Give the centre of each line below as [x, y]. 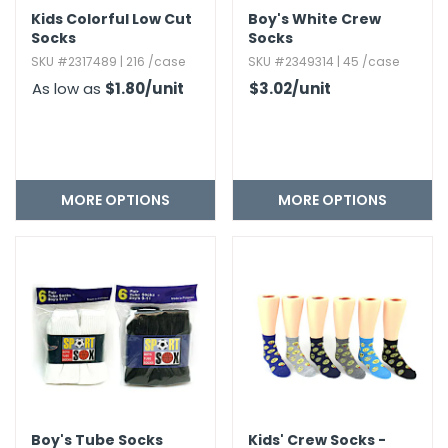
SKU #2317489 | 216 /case [108, 61]
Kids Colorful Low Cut [111, 19]
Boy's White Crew [314, 19]
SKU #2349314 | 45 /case [323, 61]
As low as [68, 88]
